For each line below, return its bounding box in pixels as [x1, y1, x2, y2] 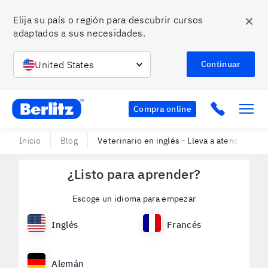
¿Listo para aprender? [67, 165, 201, 182]
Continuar [200, 59, 240, 70]
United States [35, 58, 95, 71]
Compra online [133, 103, 191, 114]
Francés [167, 219, 202, 230]
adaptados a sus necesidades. [13, 26, 145, 39]
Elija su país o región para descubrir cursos [13, 13, 203, 26]
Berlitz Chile [11, 99, 65, 111]
